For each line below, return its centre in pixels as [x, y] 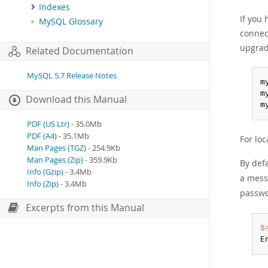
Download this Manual [76, 100]
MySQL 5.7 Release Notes [72, 76]
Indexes [54, 7]
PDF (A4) [42, 136]
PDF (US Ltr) [48, 124]
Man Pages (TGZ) [57, 148]
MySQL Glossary [71, 22]
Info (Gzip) [45, 172]
